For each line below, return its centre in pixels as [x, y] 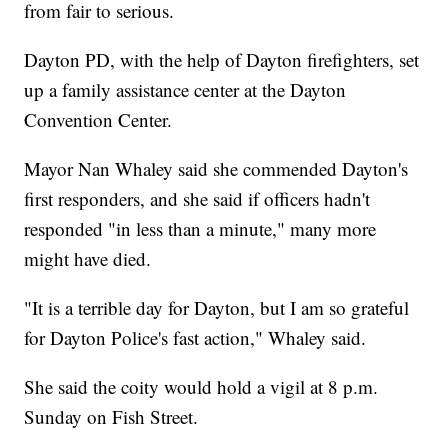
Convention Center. [98, 120]
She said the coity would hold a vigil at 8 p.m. [201, 387]
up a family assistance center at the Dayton [185, 90]
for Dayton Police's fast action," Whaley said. [195, 338]
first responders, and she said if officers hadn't [197, 199]
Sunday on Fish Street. [111, 417]
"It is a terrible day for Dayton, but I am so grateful [217, 308]
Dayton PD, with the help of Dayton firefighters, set [222, 60]
